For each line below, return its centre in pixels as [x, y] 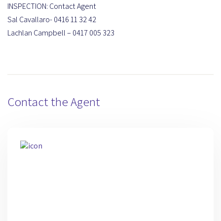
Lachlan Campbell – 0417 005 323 [61, 33]
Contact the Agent [54, 101]
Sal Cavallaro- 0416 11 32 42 [52, 19]
